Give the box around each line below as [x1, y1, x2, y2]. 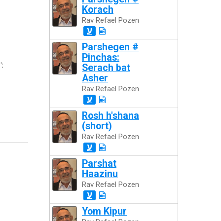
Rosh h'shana [82, 110, 139, 122]
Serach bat [82, 62, 130, 74]
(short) [82, 120, 112, 132]
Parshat [82, 158, 116, 170]
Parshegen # [82, 41, 139, 53]
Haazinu [82, 168, 118, 180]
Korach [82, 4, 113, 16]
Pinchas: [82, 52, 119, 64]
